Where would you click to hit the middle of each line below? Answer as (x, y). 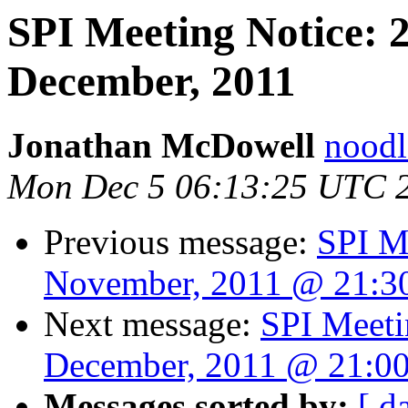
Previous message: (180, 242)
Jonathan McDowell (161, 146)
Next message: (152, 324)
